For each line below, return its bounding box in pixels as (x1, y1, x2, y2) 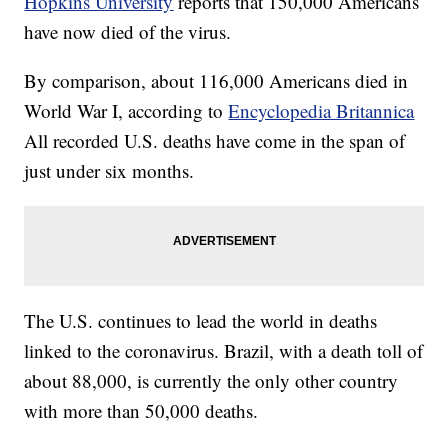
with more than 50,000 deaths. (24, 398, 259, 424)
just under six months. (24, 158, 195, 184)
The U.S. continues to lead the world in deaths (24, 308, 378, 334)
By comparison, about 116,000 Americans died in (24, 68, 409, 94)
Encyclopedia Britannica (228, 98, 415, 124)
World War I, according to (24, 98, 229, 124)
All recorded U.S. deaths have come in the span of (24, 128, 406, 154)
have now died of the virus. (24, 19, 232, 45)
